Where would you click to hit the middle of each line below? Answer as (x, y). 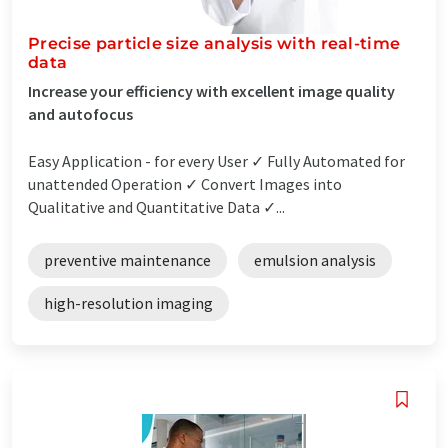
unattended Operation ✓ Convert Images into (185, 183)
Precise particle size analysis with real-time (214, 43)
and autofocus (80, 113)
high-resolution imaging (128, 302)
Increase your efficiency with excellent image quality (211, 90)
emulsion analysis (315, 259)
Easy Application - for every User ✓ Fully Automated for (216, 160)
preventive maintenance (127, 259)
